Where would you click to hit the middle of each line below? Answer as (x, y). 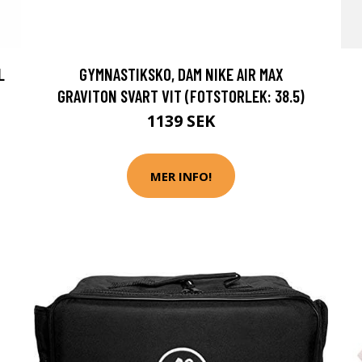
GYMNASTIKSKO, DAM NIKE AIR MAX (181, 74)
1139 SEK (181, 121)
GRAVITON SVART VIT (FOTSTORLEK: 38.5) (181, 96)
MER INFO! (181, 176)
